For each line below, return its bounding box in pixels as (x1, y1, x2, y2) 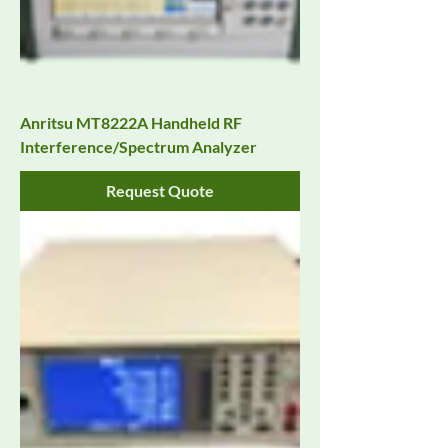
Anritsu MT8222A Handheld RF (20, 113, 242, 133)
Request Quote (106, 181, 214, 201)
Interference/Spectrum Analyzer (20, 137, 257, 157)
